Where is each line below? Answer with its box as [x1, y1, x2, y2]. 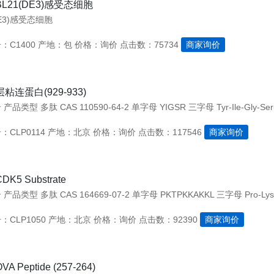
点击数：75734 [119, 40, 179, 50]
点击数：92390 [138, 215, 198, 224]
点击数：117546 [138, 127, 202, 137]
